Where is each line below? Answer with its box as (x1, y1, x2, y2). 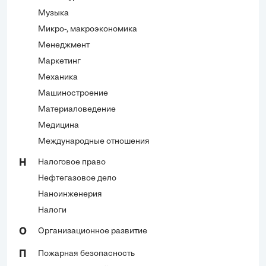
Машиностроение (38, 89, 108, 99)
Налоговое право (38, 158, 106, 167)
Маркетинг (38, 57, 81, 66)
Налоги (38, 206, 66, 216)
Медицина (38, 121, 79, 131)
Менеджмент (38, 41, 90, 50)
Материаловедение (38, 105, 116, 115)
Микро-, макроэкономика (38, 25, 137, 34)
